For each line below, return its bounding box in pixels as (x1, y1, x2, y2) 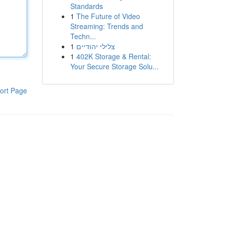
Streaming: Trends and (70, 21, 143, 31)
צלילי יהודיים (76, 41, 115, 51)
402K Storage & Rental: (76, 51, 151, 61)
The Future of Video (76, 11, 140, 21)
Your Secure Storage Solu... (70, 61, 159, 71)
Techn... (70, 31, 96, 41)
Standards (70, 1, 103, 11)
